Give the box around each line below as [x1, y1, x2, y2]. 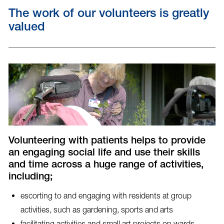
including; [8, 172, 53, 183]
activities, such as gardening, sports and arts [20, 205, 173, 214]
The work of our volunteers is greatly [8, 8, 209, 21]
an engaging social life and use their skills [8, 148, 200, 159]
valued [8, 22, 45, 34]
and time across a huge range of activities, [8, 160, 204, 171]
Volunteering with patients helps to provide [8, 136, 205, 147]
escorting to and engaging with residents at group [20, 191, 191, 200]
